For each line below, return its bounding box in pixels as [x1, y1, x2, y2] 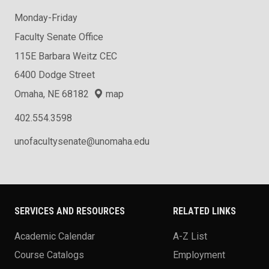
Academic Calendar [14, 230, 95, 242]
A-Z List [173, 230, 207, 242]
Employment [173, 249, 225, 261]
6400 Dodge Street [14, 69, 95, 81]
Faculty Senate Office [14, 31, 103, 43]
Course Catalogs [14, 249, 84, 261]
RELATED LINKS [173, 205, 236, 217]
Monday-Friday [14, 12, 77, 24]
